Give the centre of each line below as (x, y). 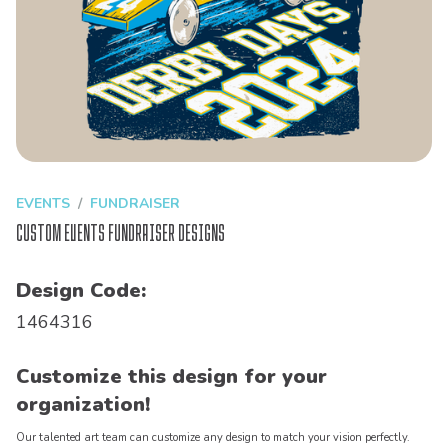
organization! (83, 405)
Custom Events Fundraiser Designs (120, 233)
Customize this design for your (171, 377)
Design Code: (81, 291)
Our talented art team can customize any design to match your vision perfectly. (213, 438)
